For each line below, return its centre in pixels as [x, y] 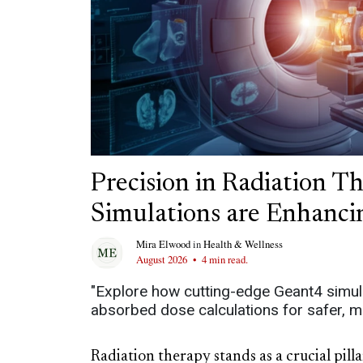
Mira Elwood [163, 243]
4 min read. [224, 259]
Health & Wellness [243, 243]
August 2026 [163, 259]
